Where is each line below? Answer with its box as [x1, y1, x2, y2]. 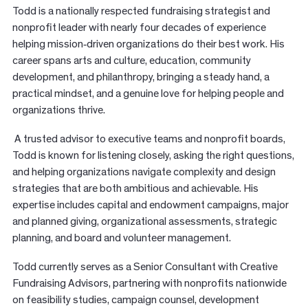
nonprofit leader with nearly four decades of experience [12, 22, 266, 34]
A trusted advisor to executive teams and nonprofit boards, [14, 133, 285, 145]
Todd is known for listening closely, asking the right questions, [12, 150, 294, 162]
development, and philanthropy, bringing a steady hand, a [12, 71, 269, 83]
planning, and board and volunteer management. [12, 232, 231, 244]
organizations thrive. [12, 104, 105, 116]
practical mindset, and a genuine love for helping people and [12, 88, 284, 100]
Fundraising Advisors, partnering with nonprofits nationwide [12, 278, 287, 289]
